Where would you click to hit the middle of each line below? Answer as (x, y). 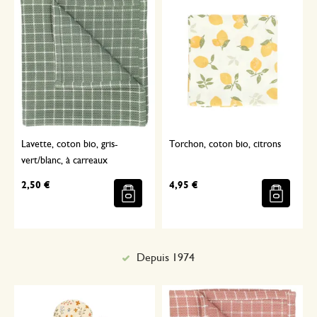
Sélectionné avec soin (166, 258)
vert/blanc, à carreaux (64, 161)
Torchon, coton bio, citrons (225, 145)
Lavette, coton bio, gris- (70, 145)
